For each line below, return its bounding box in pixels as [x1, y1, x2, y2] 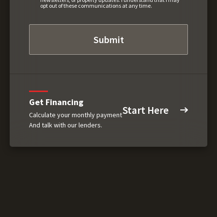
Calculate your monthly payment [29, 110, 122, 119]
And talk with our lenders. [29, 121, 102, 129]
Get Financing [29, 96, 83, 108]
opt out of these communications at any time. [40, 2, 152, 9]
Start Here [123, 104, 169, 117]
